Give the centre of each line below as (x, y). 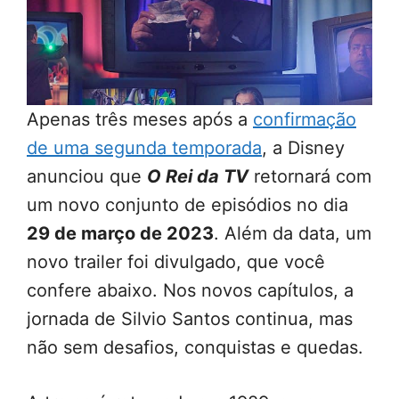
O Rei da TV (198, 176)
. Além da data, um (293, 233)
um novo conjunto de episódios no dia (187, 205)
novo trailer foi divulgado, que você (176, 262)
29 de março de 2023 (120, 233)
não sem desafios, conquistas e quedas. (195, 347)
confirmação (305, 119)
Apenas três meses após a (140, 119)
